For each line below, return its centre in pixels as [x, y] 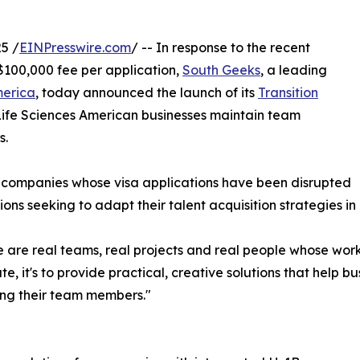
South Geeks [221, 70]
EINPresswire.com [75, 47]
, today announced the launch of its [147, 92]
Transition [288, 92]
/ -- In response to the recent [221, 47]
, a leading [294, 70]
